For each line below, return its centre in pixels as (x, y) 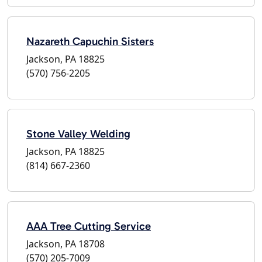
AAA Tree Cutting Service (89, 226)
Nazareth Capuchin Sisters (90, 41)
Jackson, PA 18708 (65, 244)
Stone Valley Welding (78, 133)
